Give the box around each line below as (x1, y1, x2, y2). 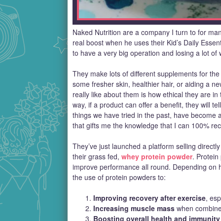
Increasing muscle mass (93, 203, 175, 214)
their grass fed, (73, 151, 121, 162)
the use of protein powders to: (73, 172, 166, 183)
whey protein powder (121, 151, 192, 162)
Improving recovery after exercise (93, 193, 206, 203)
